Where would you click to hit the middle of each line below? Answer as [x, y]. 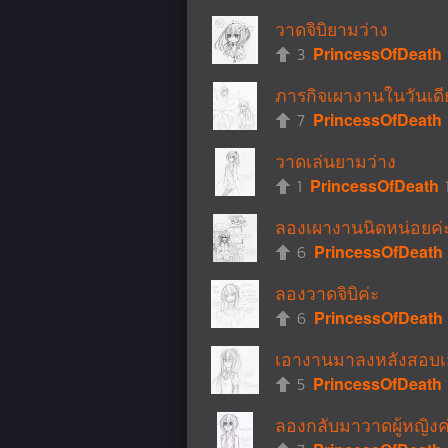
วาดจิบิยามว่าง [331, 28]
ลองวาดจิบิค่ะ [327, 292]
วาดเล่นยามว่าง [335, 160]
